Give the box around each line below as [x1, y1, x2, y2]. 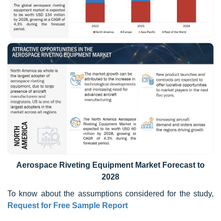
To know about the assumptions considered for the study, [7, 189, 214, 198]
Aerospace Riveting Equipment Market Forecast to [16, 161, 205, 170]
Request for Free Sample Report [7, 201, 128, 210]
